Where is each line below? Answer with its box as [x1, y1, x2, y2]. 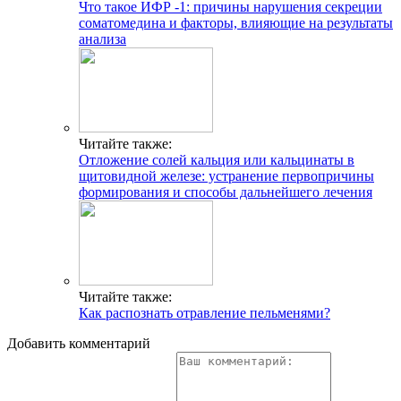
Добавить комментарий [7, 336, 150, 352]
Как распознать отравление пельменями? [79, 305, 330, 321]
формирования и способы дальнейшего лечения [79, 184, 372, 200]
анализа [79, 31, 126, 47]
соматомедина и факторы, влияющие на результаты [79, 15, 393, 31]
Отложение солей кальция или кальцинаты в [79, 152, 354, 168]
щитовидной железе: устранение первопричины [79, 168, 374, 184]
